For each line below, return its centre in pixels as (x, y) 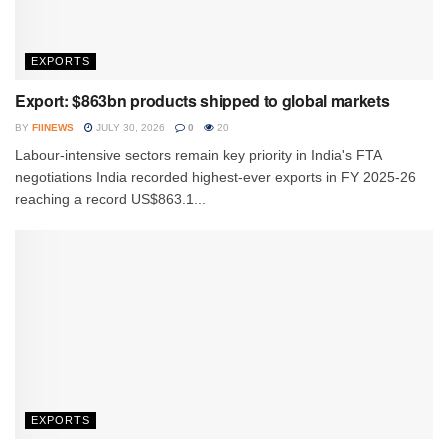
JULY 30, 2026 (129, 127)
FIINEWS (53, 127)
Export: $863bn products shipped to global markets (202, 100)
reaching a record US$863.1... (110, 198)
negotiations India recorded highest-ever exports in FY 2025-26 (215, 176)
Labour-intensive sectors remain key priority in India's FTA (198, 154)
